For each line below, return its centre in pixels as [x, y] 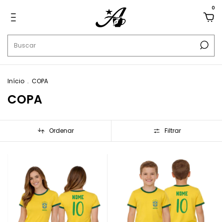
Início [16, 81]
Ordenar [61, 131]
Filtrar [172, 131]
